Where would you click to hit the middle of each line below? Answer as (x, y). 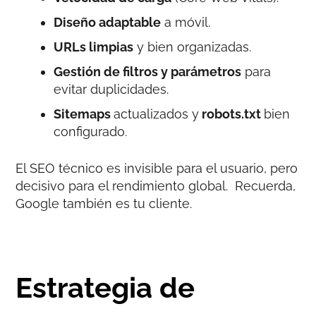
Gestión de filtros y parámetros (148, 71)
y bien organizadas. (193, 47)
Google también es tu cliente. (104, 203)
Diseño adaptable (108, 22)
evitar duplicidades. (111, 89)
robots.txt (232, 114)
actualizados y (157, 114)
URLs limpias (94, 47)
